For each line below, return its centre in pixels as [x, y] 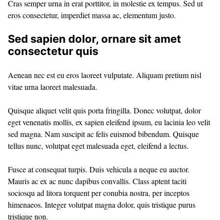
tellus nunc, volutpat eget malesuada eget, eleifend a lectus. [98, 146]
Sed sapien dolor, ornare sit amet [95, 39]
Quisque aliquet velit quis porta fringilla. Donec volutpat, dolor [104, 110]
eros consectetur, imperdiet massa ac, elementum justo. [92, 15]
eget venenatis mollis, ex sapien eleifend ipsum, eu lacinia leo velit [109, 122]
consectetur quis [53, 51]
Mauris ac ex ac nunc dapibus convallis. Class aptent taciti [97, 181]
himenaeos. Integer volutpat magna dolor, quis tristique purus [102, 205]
